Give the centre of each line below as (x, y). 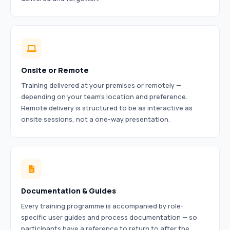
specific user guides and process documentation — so (109, 217)
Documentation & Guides (69, 191)
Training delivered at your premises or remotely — (101, 85)
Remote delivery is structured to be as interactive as (107, 108)
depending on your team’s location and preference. (104, 97)
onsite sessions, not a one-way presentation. (95, 119)
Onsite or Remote (55, 70)
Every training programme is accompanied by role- (102, 206)
